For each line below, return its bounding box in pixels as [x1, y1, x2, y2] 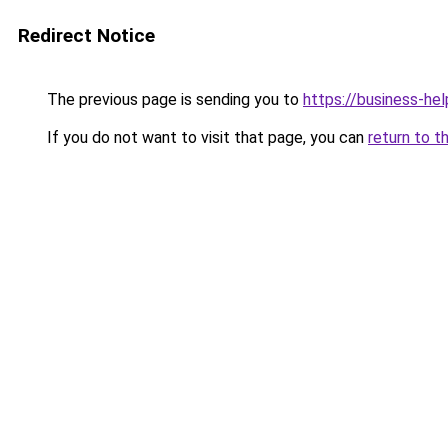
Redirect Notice [18, 24, 155, 47]
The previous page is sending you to [43, 90, 303, 109]
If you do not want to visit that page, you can [43, 128, 368, 147]
